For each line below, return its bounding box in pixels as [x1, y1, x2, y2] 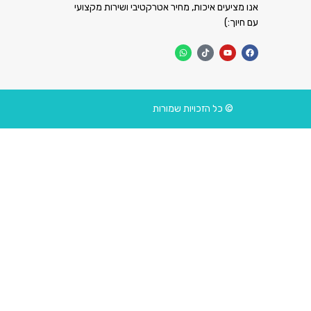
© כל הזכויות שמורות [153, 103, 233, 115]
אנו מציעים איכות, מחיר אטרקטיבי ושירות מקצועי [74, 1, 259, 13]
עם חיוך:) [224, 17, 259, 28]
